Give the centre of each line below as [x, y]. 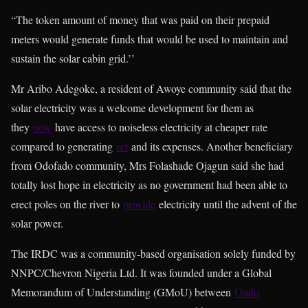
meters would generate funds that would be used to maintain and [150, 38]
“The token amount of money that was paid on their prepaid [140, 19]
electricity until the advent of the [226, 203]
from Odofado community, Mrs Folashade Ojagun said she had [147, 165]
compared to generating [64, 146]
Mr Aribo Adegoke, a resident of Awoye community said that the [151, 88]
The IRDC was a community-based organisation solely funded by [153, 253]
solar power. [37, 223]
